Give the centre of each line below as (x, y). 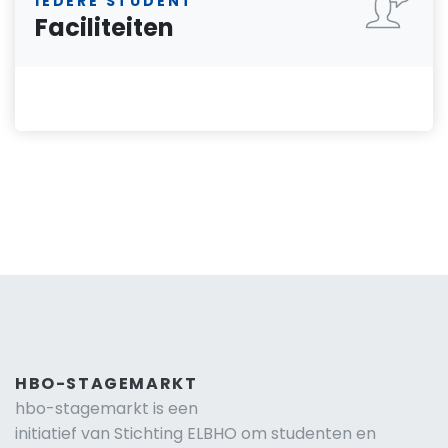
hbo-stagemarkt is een (106, 408)
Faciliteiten (104, 27)
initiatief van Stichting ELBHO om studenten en (195, 433)
